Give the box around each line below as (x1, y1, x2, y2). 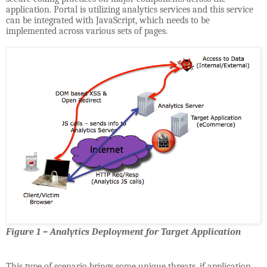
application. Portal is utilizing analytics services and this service (6, 4, 253, 15)
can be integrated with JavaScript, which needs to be (6, 15, 210, 26)
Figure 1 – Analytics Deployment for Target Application (6, 226, 241, 237)
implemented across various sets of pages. (6, 26, 167, 37)
